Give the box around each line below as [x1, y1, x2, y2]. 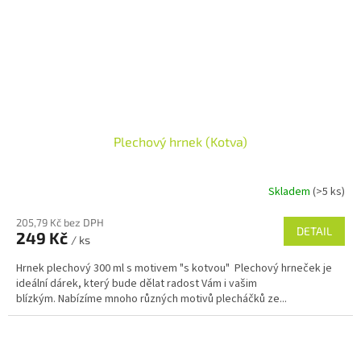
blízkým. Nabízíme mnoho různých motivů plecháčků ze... [16, 290, 287, 307]
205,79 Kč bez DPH [16, 215, 104, 229]
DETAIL [297, 223, 332, 238]
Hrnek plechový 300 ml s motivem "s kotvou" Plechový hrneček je [16, 259, 332, 276]
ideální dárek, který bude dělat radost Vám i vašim [16, 275, 257, 292]
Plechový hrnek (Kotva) [114, 133, 247, 149]
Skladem [268, 184, 313, 201]
